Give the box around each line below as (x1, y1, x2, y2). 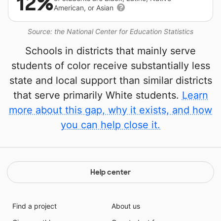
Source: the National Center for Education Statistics (28, 27, 193, 36)
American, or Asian (54, 3, 115, 12)
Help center (90, 168, 131, 177)
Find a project (12, 202, 57, 211)
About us (111, 202, 140, 211)
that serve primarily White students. (13, 89, 182, 102)
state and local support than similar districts (9, 74, 212, 87)
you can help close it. (61, 119, 160, 131)
